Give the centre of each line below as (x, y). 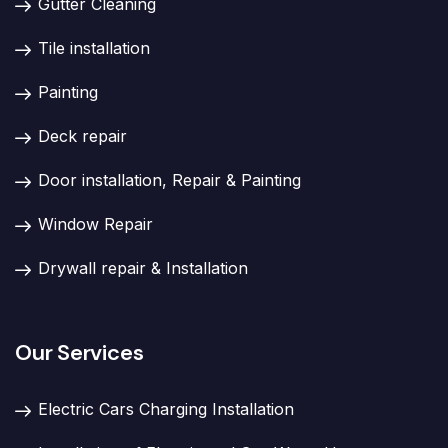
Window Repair (95, 223)
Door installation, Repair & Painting (169, 179)
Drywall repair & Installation (143, 267)
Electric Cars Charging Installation (166, 408)
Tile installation (94, 47)
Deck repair (82, 135)
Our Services (79, 352)
